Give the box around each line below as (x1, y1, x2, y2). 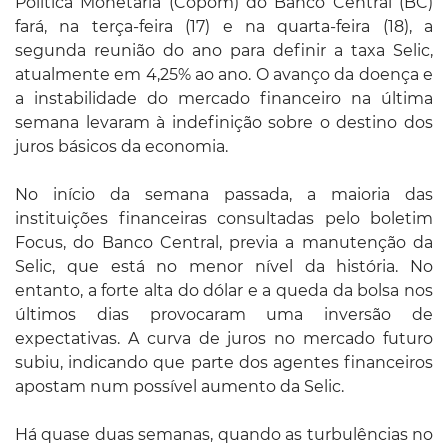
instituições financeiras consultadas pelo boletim (15, 208, 433, 228)
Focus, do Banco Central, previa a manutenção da (15, 232, 433, 252)
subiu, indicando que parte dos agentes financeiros (15, 352, 433, 372)
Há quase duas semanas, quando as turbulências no (15, 424, 433, 444)
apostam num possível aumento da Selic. (15, 376, 344, 396)
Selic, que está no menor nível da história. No (15, 256, 433, 276)
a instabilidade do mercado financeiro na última (15, 88, 433, 108)
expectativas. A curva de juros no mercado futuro (15, 328, 433, 348)
